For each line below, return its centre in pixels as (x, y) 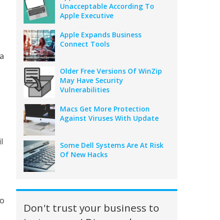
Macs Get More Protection (105, 109)
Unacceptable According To (107, 6)
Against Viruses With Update (110, 118)
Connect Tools (85, 44)
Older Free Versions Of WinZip (111, 71)
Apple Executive (87, 15)
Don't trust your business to (92, 208)
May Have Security (92, 80)
